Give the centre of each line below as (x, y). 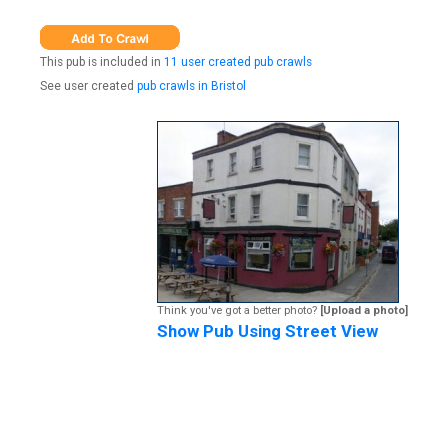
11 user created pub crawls (238, 62)
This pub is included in (102, 62)
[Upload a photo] (364, 310)
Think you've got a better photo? (238, 310)
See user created (88, 85)
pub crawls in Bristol (191, 85)
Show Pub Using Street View (267, 330)
